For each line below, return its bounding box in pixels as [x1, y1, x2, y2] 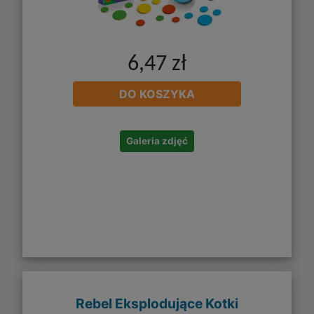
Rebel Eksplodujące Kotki [76, 294, 238, 312]
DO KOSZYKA [119, 87, 195, 102]
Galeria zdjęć [126, 135, 188, 147]
